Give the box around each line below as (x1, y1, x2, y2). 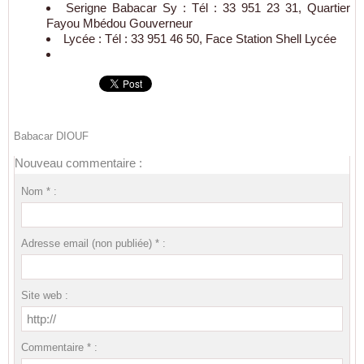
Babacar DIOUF (14, 130, 89, 143)
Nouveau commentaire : (15, 156, 142, 171)
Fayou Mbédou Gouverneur (46, 16, 193, 31)
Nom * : (20, 185, 57, 198)
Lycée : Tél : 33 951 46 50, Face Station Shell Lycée (63, 32, 336, 46)
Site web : (20, 289, 68, 302)
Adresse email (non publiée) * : (20, 237, 166, 250)
